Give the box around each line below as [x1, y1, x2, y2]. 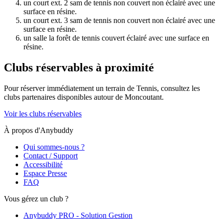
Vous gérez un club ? [4, 194, 68, 203]
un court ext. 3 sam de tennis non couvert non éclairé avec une [23, 16, 215, 25]
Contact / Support [23, 151, 78, 160]
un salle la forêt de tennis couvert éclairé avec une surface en [23, 34, 209, 43]
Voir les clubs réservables [4, 109, 82, 118]
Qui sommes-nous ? [23, 142, 85, 151]
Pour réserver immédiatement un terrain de [4, 84, 136, 92]
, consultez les [157, 84, 200, 92]
